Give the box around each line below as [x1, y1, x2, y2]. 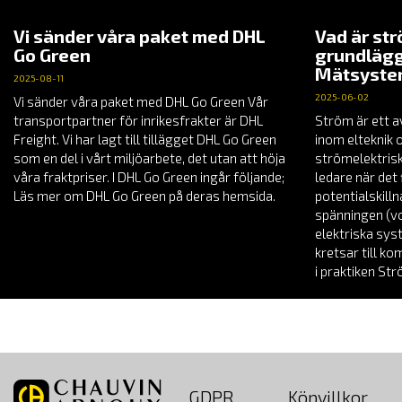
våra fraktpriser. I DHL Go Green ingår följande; [13, 169, 284, 186]
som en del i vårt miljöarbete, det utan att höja [13, 150, 285, 167]
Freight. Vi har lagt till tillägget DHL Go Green [13, 131, 276, 148]
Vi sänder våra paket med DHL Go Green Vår [13, 93, 268, 110]
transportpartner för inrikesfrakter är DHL [13, 112, 263, 129]
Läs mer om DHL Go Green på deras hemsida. [13, 188, 275, 205]
